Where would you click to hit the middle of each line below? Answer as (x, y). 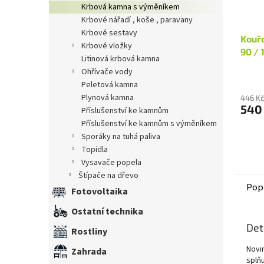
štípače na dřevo (111, 175)
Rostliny (89, 231)
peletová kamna (112, 85)
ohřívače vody (110, 72)
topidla (97, 149)
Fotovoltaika (100, 191)
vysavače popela (113, 162)
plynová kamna (110, 98)
